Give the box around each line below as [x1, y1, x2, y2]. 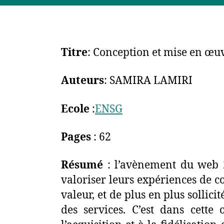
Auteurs [61, 74, 104, 88]
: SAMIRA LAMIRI [104, 74, 192, 88]
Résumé [61, 158, 103, 172]
